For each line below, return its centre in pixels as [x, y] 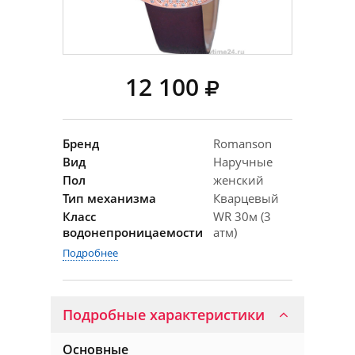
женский [239, 180]
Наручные [243, 162]
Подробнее [90, 253]
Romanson [242, 143]
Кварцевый [246, 198]
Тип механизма [109, 198]
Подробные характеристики [164, 315]
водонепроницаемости [133, 232]
